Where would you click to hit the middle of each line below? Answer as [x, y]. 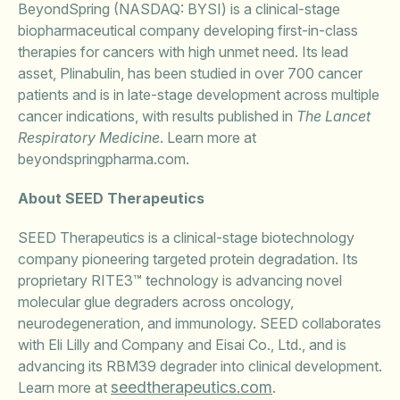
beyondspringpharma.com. [104, 159]
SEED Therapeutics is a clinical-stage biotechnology [186, 237]
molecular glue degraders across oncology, [156, 302]
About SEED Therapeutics [111, 198]
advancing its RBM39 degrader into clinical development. [200, 366]
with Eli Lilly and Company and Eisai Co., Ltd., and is [182, 345]
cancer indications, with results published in [157, 116]
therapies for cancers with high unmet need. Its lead [183, 52]
